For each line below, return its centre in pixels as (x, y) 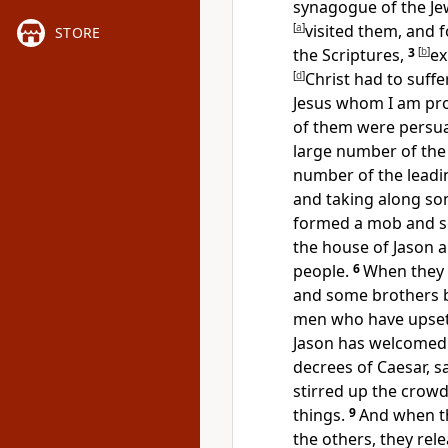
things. (319, 415)
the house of (343, 247)
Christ (329, 79)
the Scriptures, (348, 55)
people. (321, 271)
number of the (350, 175)
